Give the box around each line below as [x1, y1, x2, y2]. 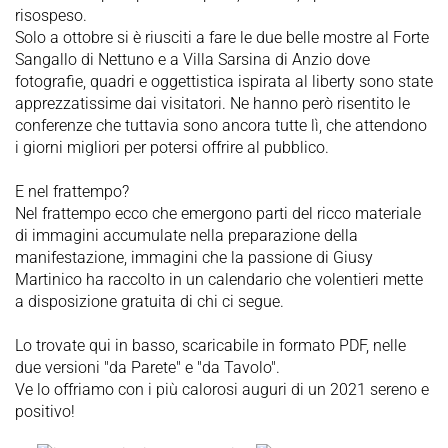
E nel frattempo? [15, 182, 129, 202]
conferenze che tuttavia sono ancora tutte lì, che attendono [15, 116, 427, 136]
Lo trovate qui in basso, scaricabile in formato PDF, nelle [15, 336, 406, 356]
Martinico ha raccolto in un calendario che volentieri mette [15, 270, 423, 290]
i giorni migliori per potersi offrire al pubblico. [15, 138, 329, 158]
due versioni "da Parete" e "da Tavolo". [15, 358, 280, 378]
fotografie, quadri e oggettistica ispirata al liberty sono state [15, 72, 433, 92]
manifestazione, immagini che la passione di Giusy [15, 248, 373, 268]
